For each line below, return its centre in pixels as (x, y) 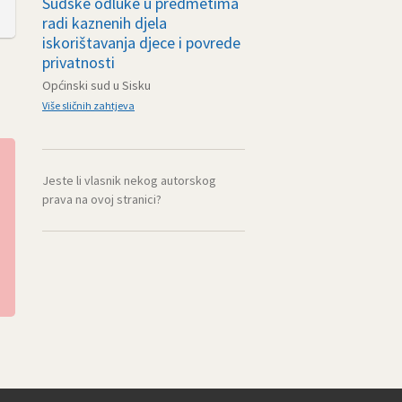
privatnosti (79, 63)
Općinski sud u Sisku (96, 85)
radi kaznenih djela (105, 23)
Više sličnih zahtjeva (88, 105)
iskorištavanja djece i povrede (141, 43)
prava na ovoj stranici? (102, 199)
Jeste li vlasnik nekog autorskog (129, 180)
